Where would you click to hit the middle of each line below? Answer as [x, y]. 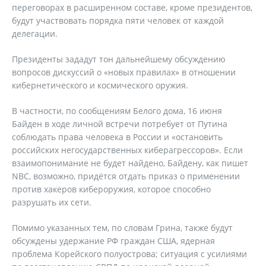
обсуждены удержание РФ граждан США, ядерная [113, 241]
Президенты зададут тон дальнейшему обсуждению [119, 59]
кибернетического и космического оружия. [100, 85]
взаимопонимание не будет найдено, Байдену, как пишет [130, 163]
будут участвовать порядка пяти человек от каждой [118, 20]
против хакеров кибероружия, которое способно [111, 189]
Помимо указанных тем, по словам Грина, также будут [122, 228]
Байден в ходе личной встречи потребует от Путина [121, 124]
